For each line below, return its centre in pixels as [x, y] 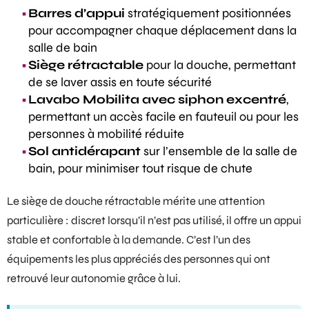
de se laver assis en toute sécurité [120, 82]
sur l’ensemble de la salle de [219, 151]
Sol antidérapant [84, 151]
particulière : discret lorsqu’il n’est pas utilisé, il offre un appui [154, 220]
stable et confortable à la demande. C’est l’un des [129, 240]
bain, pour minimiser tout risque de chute [140, 168]
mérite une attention [213, 201]
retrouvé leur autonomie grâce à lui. [94, 278]
